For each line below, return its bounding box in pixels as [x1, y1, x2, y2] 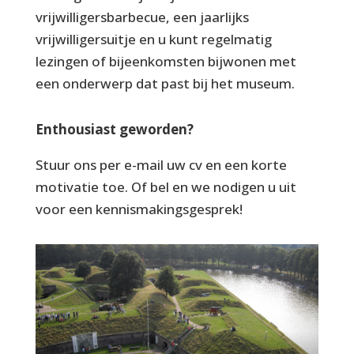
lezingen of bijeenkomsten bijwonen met [35, 52, 296, 70]
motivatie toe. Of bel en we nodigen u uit [35, 178, 296, 196]
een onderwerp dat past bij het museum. [35, 74, 295, 92]
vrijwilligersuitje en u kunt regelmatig [35, 30, 272, 48]
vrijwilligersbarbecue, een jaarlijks [35, 8, 249, 26]
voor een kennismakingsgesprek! [35, 200, 243, 218]
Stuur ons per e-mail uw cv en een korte [35, 156, 287, 174]
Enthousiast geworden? [35, 120, 194, 138]
